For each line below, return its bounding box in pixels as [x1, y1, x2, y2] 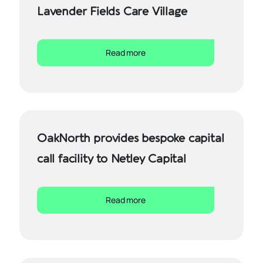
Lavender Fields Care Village [37, 5, 187, 18]
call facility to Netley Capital [37, 152, 186, 166]
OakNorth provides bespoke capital [37, 131, 224, 145]
